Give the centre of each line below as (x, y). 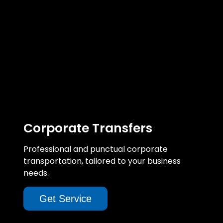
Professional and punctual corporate (96, 149)
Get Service (65, 198)
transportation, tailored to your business (102, 161)
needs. (36, 173)
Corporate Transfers (88, 128)
